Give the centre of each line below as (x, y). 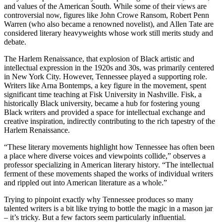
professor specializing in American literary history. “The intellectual (109, 165)
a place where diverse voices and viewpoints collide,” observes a (105, 156)
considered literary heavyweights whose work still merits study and (109, 33)
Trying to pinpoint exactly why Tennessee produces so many (99, 200)
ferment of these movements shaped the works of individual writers (109, 174)
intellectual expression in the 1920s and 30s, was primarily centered (109, 68)
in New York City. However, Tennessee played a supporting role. (106, 77)
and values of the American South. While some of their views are (105, 6)
